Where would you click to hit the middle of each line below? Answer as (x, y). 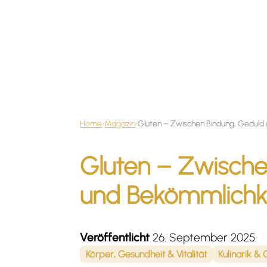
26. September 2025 (203, 238)
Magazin (120, 124)
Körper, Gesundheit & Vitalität (146, 254)
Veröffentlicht (115, 238)
